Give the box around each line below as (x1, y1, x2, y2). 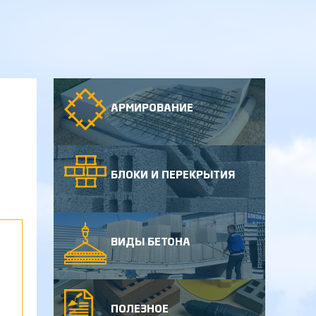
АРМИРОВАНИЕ (111, 103, 193, 114)
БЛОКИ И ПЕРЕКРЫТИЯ (111, 170, 235, 181)
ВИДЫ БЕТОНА (111, 237, 190, 248)
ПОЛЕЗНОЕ (111, 304, 169, 315)
